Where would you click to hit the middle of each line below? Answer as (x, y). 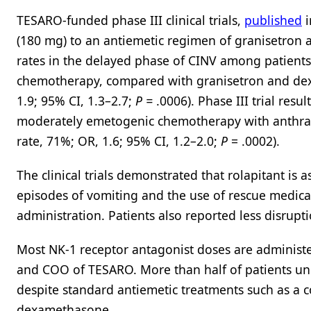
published (273, 20)
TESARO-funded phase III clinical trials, (131, 20)
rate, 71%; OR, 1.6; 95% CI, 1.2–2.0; (119, 141)
